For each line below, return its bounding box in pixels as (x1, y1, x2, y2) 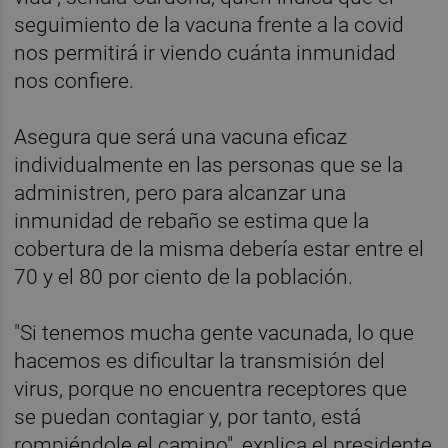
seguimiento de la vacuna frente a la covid (14, 13, 405, 38)
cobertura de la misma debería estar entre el (14, 237, 425, 262)
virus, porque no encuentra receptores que (14, 377, 408, 402)
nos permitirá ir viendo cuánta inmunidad (14, 41, 397, 66)
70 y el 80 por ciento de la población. (14, 265, 354, 290)
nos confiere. (14, 69, 135, 94)
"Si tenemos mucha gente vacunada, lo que (14, 321, 415, 346)
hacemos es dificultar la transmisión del (14, 349, 386, 374)
